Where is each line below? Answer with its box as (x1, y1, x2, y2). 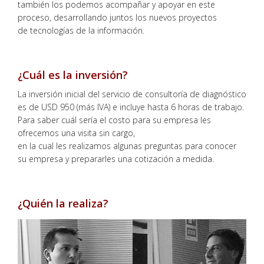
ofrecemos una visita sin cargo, (18, 127, 135, 138)
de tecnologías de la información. (18, 24, 144, 36)
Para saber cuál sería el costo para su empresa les (18, 114, 211, 126)
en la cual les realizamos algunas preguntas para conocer (18, 140, 236, 151)
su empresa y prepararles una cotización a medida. (18, 153, 214, 164)
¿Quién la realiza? (18, 196, 108, 210)
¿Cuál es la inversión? (18, 67, 128, 82)
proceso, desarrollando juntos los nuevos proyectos (18, 11, 217, 23)
